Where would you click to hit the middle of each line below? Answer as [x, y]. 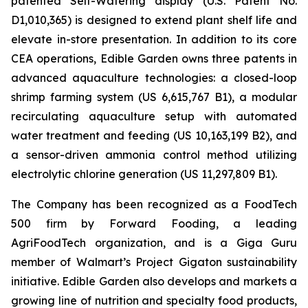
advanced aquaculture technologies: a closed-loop [154, 78]
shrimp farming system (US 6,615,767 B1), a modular [154, 97]
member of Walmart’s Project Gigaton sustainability [154, 262]
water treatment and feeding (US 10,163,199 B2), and [154, 135]
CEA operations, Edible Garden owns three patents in [154, 58]
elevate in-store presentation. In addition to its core [154, 39]
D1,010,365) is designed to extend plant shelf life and [154, 20]
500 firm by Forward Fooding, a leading [154, 223]
